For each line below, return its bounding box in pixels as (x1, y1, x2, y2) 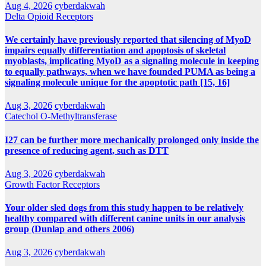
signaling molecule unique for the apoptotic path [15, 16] (5, 77, 230, 88)
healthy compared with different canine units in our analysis (5, 213, 245, 224)
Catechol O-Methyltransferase (5, 111, 117, 122)
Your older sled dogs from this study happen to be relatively (5, 202, 243, 213)
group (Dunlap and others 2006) (5, 224, 134, 235)
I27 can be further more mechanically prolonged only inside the (5, 134, 259, 145)
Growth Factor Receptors (5, 179, 100, 189)
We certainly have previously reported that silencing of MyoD (5, 34, 251, 45)
